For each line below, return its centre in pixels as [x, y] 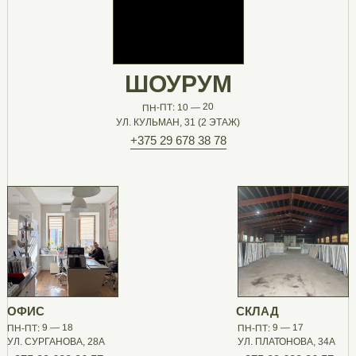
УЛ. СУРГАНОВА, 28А [56, 342]
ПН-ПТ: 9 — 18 [40, 328]
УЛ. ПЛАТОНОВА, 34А [286, 342]
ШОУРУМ [178, 84]
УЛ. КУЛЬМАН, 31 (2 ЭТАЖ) [178, 123]
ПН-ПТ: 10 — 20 [178, 108]
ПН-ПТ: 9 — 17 [271, 328]
